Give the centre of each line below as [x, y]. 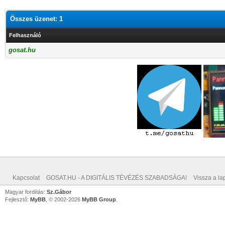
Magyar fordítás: [26, 192]
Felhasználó [25, 35]
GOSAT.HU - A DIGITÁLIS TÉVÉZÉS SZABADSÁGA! [117, 178]
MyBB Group [99, 199]
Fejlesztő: [18, 199]
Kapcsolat [26, 178]
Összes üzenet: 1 [36, 19]
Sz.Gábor [59, 192]
